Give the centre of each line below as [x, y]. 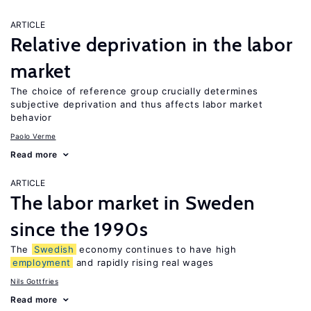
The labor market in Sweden [133, 203]
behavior [31, 117]
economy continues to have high [156, 249]
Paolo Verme [33, 136]
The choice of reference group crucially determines [135, 91]
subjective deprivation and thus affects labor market [137, 104]
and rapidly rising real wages [143, 262]
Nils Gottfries [34, 281]
